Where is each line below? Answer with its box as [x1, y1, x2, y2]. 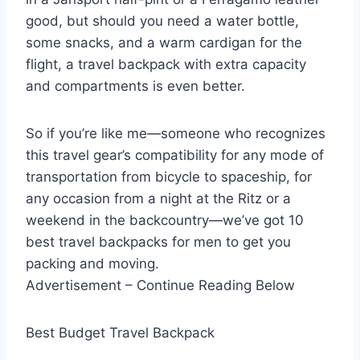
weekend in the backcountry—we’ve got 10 [26, 212, 304, 229]
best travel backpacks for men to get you [26, 234, 291, 251]
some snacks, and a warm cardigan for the [26, 35, 302, 51]
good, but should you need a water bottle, [26, 13, 299, 30]
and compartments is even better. [26, 78, 245, 95]
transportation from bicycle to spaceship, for [26, 169, 312, 186]
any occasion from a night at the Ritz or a [26, 190, 291, 207]
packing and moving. [26, 256, 159, 272]
